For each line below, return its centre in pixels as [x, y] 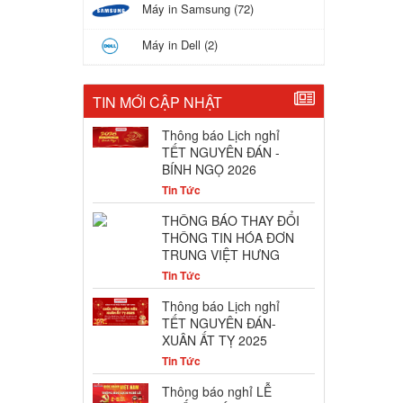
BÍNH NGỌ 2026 [209, 170]
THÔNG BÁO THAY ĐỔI [230, 221]
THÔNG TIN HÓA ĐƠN [228, 238]
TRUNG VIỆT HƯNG [220, 255]
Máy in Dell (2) [179, 44]
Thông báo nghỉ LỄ [216, 392]
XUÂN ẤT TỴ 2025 [214, 340]
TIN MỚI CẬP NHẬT [157, 103]
